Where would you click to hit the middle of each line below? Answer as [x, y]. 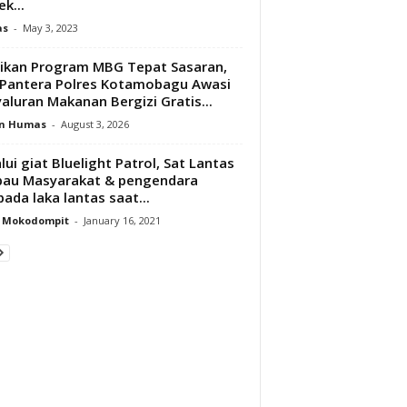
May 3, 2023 [50, 27]
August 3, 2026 [94, 124]
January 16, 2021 [122, 220]
